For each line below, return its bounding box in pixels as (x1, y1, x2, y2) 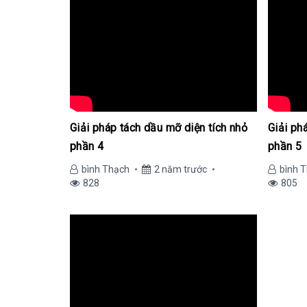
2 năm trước (154, 164, 207, 175)
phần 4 (70, 140, 104, 153)
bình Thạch (82, 164, 130, 175)
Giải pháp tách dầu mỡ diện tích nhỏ (70, 121, 247, 134)
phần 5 (268, 140, 302, 153)
